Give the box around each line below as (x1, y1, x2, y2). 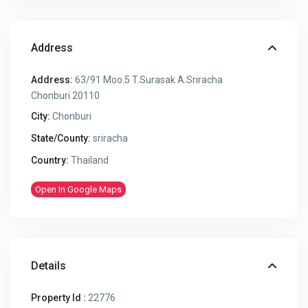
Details (31, 259, 67, 273)
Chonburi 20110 (31, 90, 100, 102)
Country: (31, 155, 69, 166)
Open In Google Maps (35, 184, 122, 195)
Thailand (69, 155, 109, 166)
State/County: (31, 133, 91, 144)
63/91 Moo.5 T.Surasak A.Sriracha (73, 74, 223, 86)
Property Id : (31, 292, 87, 304)
